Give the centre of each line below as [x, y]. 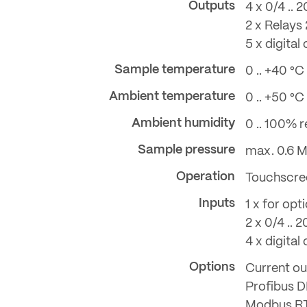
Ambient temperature [172, 97]
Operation [206, 177]
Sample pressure [186, 150]
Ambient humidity [183, 124]
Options [212, 268]
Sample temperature [175, 70]
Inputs [217, 204]
